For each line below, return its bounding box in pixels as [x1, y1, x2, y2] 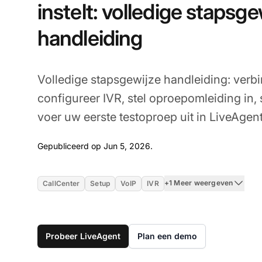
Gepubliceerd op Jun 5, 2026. [37, 140, 153, 151]
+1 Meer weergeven [164, 178, 233, 188]
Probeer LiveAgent [46, 230, 120, 241]
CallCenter [43, 178, 80, 188]
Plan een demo [137, 230, 197, 241]
